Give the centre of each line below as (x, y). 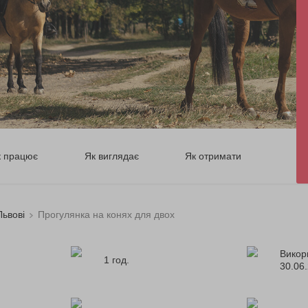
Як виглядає (111, 156)
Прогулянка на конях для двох (106, 214)
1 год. (116, 260)
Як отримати (213, 156)
